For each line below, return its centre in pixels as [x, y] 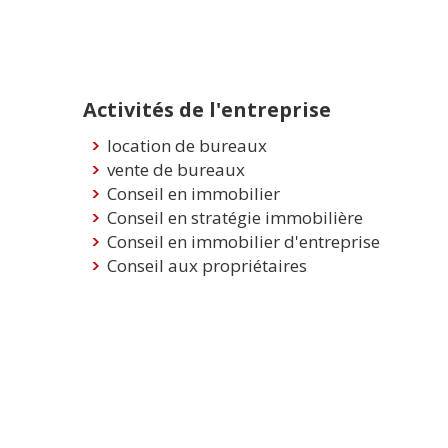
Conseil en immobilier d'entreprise [243, 242]
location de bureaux [186, 146]
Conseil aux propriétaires [206, 266]
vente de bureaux [175, 170]
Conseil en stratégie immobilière [234, 218]
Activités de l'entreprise [207, 110]
